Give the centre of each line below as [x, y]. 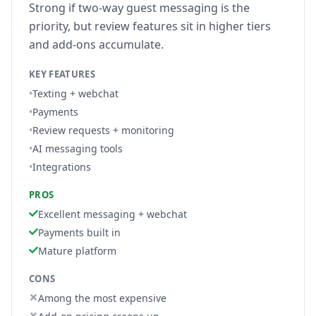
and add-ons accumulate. [96, 44]
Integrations [62, 167]
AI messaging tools [78, 148]
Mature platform [77, 251]
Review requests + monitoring [103, 130]
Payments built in [79, 232]
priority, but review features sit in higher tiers [150, 26]
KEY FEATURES [62, 74]
